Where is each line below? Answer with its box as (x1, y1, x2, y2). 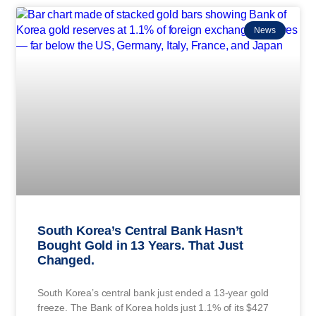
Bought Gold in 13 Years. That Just (37, 238, 244, 253)
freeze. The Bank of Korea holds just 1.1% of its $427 (37, 301, 269, 313)
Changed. (37, 253, 95, 267)
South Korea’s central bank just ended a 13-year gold (37, 286, 269, 298)
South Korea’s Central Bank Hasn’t (37, 223, 243, 238)
